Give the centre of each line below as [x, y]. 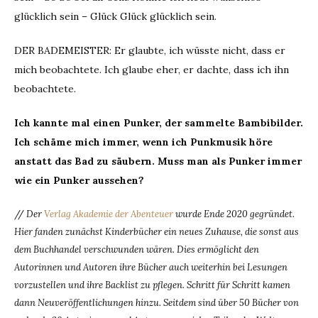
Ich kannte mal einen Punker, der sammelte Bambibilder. [159, 123]
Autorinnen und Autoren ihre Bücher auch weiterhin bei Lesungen [151, 267]
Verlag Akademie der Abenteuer [109, 214]
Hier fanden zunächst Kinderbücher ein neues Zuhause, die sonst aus [157, 232]
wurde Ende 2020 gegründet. [234, 214]
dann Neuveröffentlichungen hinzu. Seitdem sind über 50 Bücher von [157, 303]
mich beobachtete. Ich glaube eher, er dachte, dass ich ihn [152, 70]
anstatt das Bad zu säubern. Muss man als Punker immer [158, 161]
